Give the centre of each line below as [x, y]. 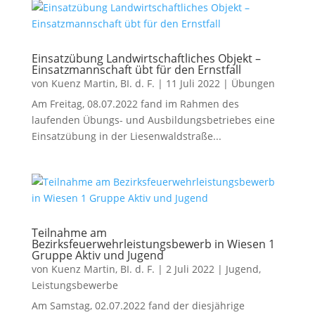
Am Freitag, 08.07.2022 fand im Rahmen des [135, 104]
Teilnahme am [69, 233]
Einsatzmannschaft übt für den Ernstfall [136, 70]
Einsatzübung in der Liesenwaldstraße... [126, 136]
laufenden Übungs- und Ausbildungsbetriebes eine [153, 120]
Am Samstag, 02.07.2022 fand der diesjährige [138, 306]
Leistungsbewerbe [75, 285]
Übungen [253, 83]
